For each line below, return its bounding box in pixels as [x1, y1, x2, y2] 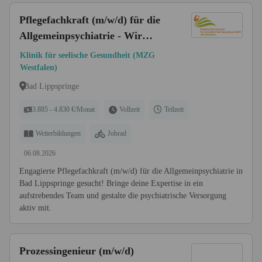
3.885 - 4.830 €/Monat [32, 105, 95, 113]
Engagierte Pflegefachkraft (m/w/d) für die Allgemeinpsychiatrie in [19, 167, 243, 175]
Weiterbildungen [36, 129, 81, 137]
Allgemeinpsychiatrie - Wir [19, 30, 142, 42]
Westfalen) [20, 63, 57, 72]
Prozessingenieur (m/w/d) [19, 245, 134, 257]
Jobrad [108, 129, 126, 137]
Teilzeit [164, 105, 184, 113]
